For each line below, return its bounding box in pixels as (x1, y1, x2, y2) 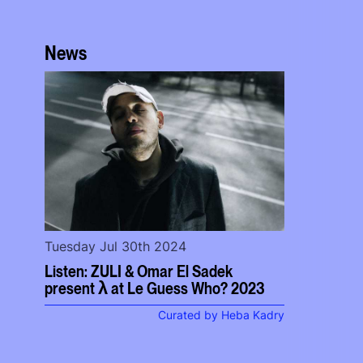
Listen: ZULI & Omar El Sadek (45, 260, 233, 282)
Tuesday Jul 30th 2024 (45, 238, 187, 255)
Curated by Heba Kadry (158, 309, 284, 322)
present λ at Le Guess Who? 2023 (45, 277, 266, 299)
